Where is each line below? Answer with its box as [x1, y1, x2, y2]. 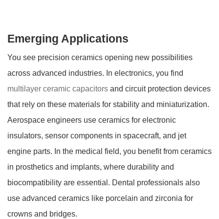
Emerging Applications [7, 33, 129, 45]
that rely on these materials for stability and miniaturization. [7, 100, 209, 109]
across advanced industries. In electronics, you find [7, 69, 183, 78]
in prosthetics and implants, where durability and [7, 163, 174, 172]
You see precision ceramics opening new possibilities [7, 53, 193, 62]
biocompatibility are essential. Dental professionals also [7, 178, 200, 187]
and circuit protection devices [108, 85, 211, 93]
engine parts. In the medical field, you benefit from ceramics [7, 147, 212, 156]
